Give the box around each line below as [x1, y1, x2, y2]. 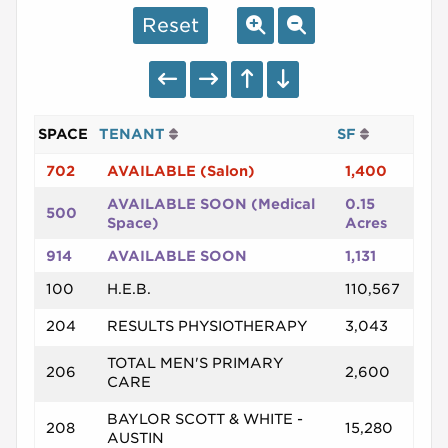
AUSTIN [106, 429, 164, 446]
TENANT [98, 126, 169, 143]
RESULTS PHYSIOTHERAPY [106, 317, 308, 334]
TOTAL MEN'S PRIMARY [106, 354, 284, 371]
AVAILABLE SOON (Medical [106, 195, 315, 212]
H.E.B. [106, 280, 151, 297]
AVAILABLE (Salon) [106, 162, 255, 179]
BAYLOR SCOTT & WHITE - [106, 410, 303, 427]
